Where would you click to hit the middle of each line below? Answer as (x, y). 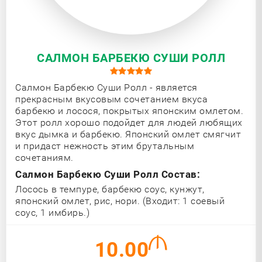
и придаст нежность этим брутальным (105, 146)
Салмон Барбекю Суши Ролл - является (106, 87)
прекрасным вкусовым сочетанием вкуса (111, 99)
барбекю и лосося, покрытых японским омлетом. (129, 111)
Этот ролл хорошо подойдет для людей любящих (129, 123)
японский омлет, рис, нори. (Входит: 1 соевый (120, 201)
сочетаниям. (44, 158)
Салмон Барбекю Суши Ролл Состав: (108, 174)
